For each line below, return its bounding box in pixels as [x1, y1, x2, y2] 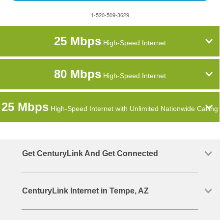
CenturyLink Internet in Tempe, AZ [22, 187, 149, 195]
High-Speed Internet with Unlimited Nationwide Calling [49, 105, 219, 112]
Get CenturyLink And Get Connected [22, 149, 158, 158]
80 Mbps [54, 67, 101, 81]
